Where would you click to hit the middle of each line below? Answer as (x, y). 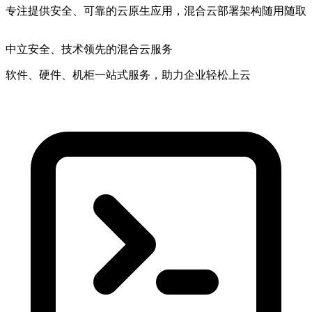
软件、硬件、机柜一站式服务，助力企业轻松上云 (128, 75)
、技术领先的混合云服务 (111, 49)
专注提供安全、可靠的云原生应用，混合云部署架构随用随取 (156, 10)
